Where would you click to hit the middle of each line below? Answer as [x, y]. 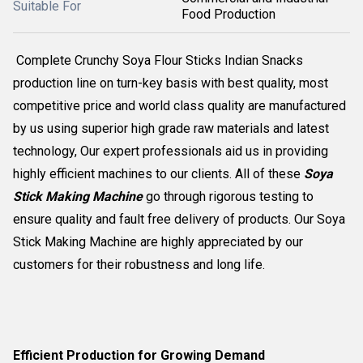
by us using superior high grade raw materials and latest [171, 128]
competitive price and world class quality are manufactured [179, 106]
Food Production [228, 14]
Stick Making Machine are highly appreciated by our [158, 242]
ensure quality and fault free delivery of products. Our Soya [179, 219]
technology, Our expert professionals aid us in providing [171, 151]
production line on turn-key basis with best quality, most [171, 83]
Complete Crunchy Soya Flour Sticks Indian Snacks [158, 60]
